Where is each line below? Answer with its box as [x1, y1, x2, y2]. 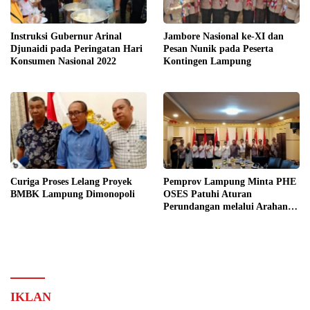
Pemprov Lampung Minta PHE [163, 176, 296, 187]
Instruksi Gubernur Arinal [10, 30, 122, 42]
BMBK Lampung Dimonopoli [10, 188, 135, 199]
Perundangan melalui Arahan [163, 201, 288, 212]
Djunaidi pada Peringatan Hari [10, 43, 143, 54]
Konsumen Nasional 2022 [10, 55, 116, 66]
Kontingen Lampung [163, 55, 251, 66]
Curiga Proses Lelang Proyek [10, 176, 132, 187]
